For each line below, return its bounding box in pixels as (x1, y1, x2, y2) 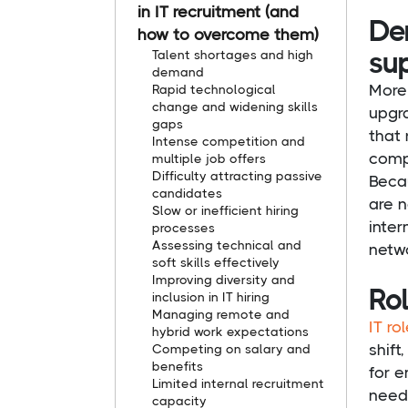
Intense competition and (152, 133, 305, 148)
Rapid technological (152, 81, 276, 97)
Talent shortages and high (152, 46, 313, 62)
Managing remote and (152, 306, 290, 321)
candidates (152, 185, 222, 200)
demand (152, 64, 204, 79)
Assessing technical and (152, 237, 301, 252)
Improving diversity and (152, 271, 295, 287)
